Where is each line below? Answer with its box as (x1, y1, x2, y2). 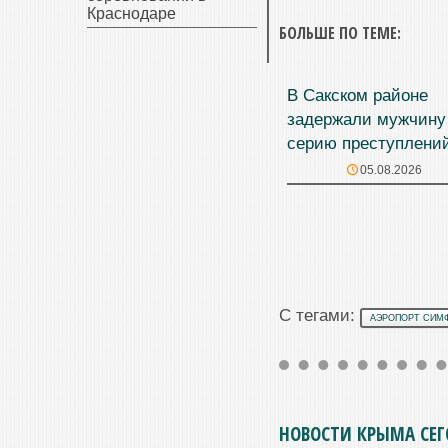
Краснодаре (87, 5, 176, 22)
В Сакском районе (287, 86, 428, 106)
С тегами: (279, 306, 360, 326)
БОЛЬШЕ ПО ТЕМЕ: (279, 22, 401, 45)
